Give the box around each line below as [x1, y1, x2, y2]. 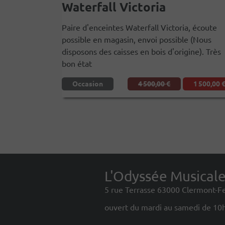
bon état [62, 58, 92, 69]
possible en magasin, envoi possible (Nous [62, 34, 211, 45]
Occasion [72, 79, 103, 88]
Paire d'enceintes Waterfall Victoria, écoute [62, 22, 217, 33]
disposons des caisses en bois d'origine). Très [62, 46, 221, 57]
